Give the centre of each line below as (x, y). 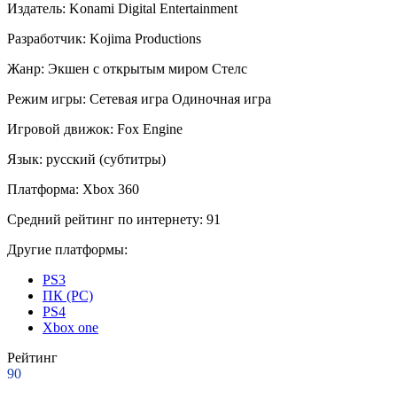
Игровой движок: (60, 128)
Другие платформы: (67, 249)
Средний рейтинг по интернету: (105, 219)
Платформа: (43, 189)
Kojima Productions (145, 38)
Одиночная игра (222, 98)
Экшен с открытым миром (128, 68)
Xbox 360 (111, 189)
